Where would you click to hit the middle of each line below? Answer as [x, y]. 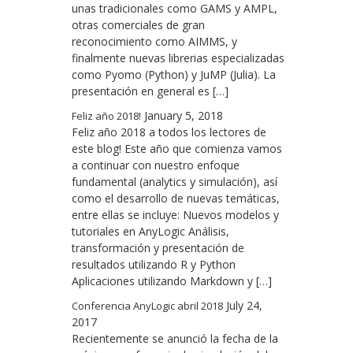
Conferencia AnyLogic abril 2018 [147, 306]
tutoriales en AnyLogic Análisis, [150, 231]
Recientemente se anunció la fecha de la [175, 338]
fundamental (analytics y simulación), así [175, 182]
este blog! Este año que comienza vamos [177, 149]
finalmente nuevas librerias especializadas [178, 58]
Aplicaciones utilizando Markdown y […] [172, 281]
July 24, [244, 305]
